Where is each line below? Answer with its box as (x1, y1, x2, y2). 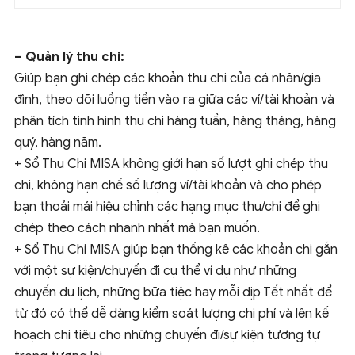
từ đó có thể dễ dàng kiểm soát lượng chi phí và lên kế (14, 306, 329, 323)
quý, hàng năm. (14, 135, 101, 151)
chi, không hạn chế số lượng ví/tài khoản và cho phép (14, 177, 322, 194)
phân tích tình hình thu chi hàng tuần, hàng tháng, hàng (14, 113, 336, 130)
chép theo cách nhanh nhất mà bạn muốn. (14, 220, 260, 237)
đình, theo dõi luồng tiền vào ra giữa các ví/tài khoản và (14, 92, 334, 109)
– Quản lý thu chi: (14, 49, 124, 66)
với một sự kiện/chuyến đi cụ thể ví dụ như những (14, 263, 296, 280)
